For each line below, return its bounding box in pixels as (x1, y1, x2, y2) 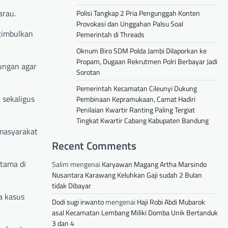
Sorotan (76, 67, 100, 78)
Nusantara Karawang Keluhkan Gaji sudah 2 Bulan (52, 169, 202, 181)
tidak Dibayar (52, 180, 91, 191)
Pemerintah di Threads (76, 29, 145, 40)
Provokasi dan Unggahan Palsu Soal (76, 18, 183, 30)
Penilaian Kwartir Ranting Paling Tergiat (76, 104, 195, 116)
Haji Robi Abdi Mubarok (137, 196, 205, 208)
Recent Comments (52, 137, 136, 154)
